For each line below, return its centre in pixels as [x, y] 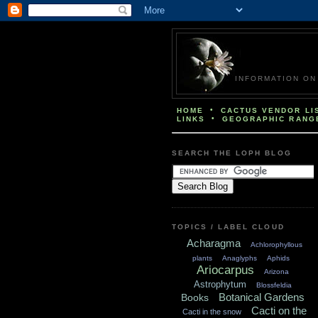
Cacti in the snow [212, 312]
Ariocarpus [225, 270]
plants [202, 258]
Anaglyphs [240, 258]
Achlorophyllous [276, 245]
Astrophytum [220, 285]
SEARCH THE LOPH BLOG [232, 153]
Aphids [278, 258]
